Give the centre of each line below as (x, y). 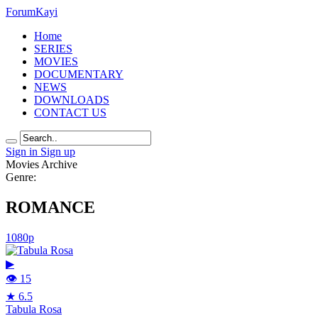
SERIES (53, 49)
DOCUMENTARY (79, 74)
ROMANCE (50, 207)
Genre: (21, 177)
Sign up (58, 152)
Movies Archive (42, 164)
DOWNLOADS (72, 100)
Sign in (23, 152)
